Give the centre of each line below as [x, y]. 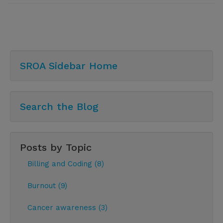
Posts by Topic [56, 147]
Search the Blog [59, 106]
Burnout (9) [47, 185]
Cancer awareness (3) [67, 207]
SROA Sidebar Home [69, 65]
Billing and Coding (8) [66, 164]
